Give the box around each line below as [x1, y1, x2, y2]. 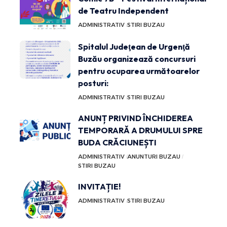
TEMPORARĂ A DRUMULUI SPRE [78, 125, 203, 135]
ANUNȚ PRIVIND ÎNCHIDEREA [78, 112, 193, 123]
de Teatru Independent [78, 5, 169, 16]
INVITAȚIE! [78, 181, 121, 192]
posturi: [78, 78, 108, 88]
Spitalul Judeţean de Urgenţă [78, 41, 190, 52]
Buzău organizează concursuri [78, 53, 196, 64]
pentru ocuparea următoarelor [78, 65, 200, 76]
